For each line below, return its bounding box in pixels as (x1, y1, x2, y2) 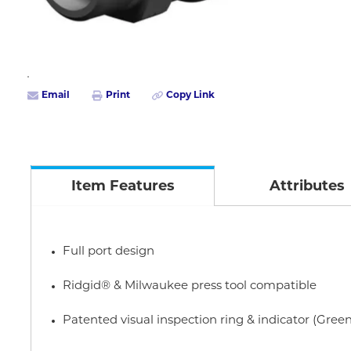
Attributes (269, 179, 345, 194)
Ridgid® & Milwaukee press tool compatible (63, 280, 317, 292)
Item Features (71, 179, 175, 194)
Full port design (63, 246, 154, 258)
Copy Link (166, 90, 215, 100)
